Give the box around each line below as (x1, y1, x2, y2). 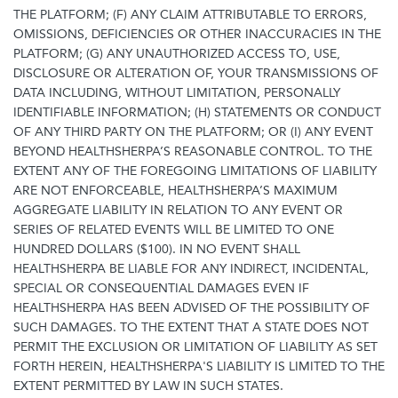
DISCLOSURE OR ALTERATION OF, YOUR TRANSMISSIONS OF (13, 66, 378, 81)
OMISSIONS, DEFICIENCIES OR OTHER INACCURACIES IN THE (13, 27, 381, 42)
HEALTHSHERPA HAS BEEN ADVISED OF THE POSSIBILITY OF (13, 300, 370, 315)
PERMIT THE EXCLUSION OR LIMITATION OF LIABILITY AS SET (13, 339, 378, 354)
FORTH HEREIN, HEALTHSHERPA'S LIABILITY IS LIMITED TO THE (13, 359, 385, 374)
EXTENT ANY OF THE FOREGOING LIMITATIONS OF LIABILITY (13, 163, 377, 179)
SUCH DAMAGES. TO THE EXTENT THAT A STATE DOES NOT (13, 320, 369, 335)
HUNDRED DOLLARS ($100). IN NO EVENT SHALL (13, 242, 300, 257)
